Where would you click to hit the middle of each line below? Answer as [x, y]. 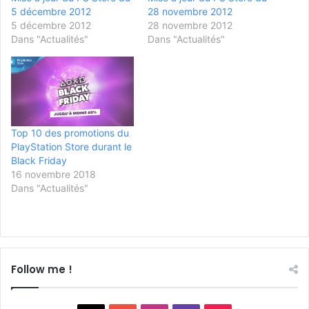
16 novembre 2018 [53, 175]
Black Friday [39, 161]
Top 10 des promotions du [70, 133]
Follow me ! [42, 270]
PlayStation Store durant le [71, 147]
